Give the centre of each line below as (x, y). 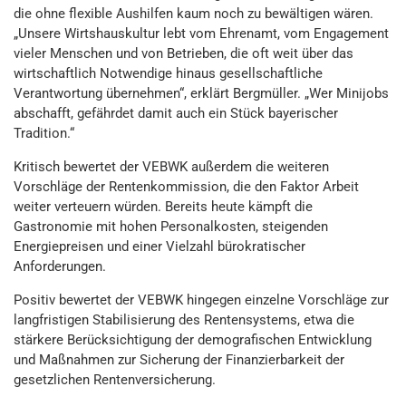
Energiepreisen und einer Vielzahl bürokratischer (159, 246)
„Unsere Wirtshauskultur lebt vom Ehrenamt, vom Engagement (201, 34)
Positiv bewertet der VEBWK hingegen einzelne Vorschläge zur (201, 300)
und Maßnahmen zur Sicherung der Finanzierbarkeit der (179, 360)
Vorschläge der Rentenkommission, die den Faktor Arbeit (186, 187)
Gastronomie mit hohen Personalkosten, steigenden (171, 227)
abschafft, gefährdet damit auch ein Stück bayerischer (176, 113)
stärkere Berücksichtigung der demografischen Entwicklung (193, 340)
